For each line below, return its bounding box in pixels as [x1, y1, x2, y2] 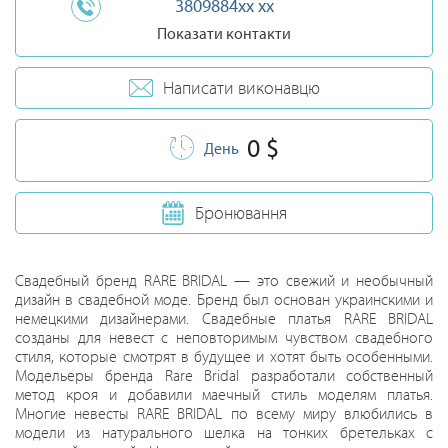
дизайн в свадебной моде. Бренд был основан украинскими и [15, 289, 433, 309]
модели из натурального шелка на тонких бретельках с [15, 422, 433, 442]
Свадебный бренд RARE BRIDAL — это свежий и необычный [15, 270, 433, 290]
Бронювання [195, 201, 287, 224]
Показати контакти [157, 23, 291, 43]
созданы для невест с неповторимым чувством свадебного [15, 327, 433, 347]
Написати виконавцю [162, 76, 320, 99]
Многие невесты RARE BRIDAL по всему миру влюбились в [15, 403, 433, 423]
